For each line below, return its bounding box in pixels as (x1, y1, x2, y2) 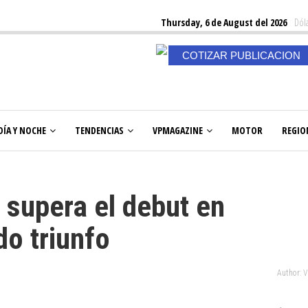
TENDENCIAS (75, 124, 124, 137)
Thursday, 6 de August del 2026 (161, 16, 287, 29)
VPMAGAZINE (153, 124, 203, 137)
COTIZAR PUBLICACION (181, 49, 300, 61)
